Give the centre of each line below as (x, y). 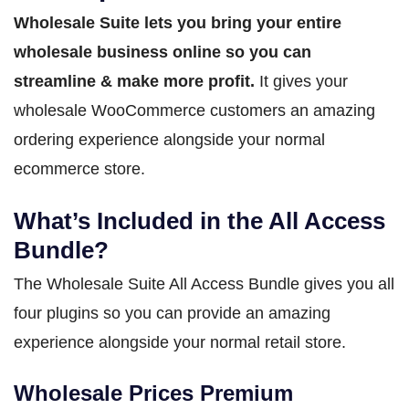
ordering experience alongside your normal (169, 139)
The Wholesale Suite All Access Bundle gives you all (204, 283)
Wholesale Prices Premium (153, 393)
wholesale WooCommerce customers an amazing (194, 110)
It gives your (301, 81)
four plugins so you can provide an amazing (172, 313)
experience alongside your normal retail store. (180, 342)
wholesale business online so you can (163, 52)
